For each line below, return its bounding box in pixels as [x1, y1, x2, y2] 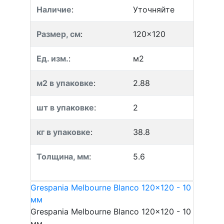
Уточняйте [133, 4, 174, 14]
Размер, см [36, 29, 80, 39]
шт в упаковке [36, 102, 94, 112]
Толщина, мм [36, 151, 89, 161]
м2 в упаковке [36, 78, 93, 88]
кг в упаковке [36, 127, 90, 137]
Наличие [36, 4, 71, 14]
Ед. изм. [36, 53, 68, 63]
